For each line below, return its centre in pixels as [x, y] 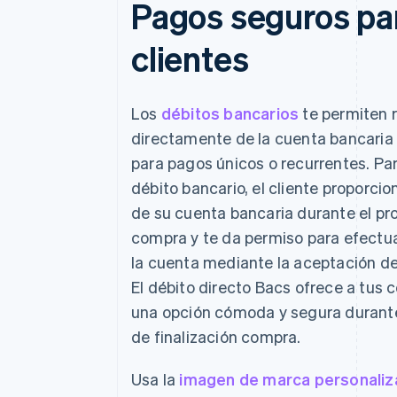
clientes [190, 58]
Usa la [156, 378]
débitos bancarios [230, 113]
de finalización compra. [216, 336]
